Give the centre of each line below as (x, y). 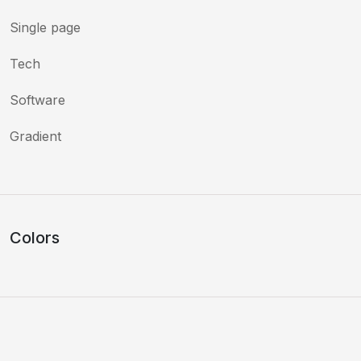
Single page (45, 27)
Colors (35, 237)
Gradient (35, 136)
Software (37, 100)
